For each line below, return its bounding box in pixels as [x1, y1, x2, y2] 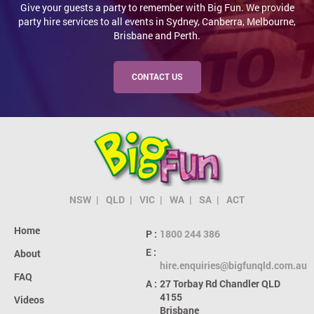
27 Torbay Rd [159, 277, 219, 291]
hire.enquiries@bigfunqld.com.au [159, 259, 307, 273]
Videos [14, 293, 44, 307]
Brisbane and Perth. [114, 28, 200, 42]
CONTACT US [131, 70, 183, 82]
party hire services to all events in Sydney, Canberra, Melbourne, [18, 14, 296, 28]
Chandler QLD [219, 277, 280, 291]
